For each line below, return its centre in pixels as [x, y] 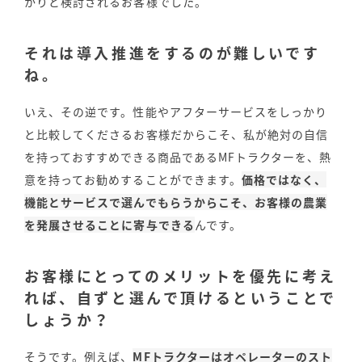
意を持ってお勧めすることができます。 [133, 180]
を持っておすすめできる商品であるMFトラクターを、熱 [178, 157]
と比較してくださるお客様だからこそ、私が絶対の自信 [177, 135]
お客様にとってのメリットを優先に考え [181, 276]
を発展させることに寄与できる [109, 225]
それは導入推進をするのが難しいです [173, 53]
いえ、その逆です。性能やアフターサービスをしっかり [176, 112]
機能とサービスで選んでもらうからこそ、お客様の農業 [176, 202]
